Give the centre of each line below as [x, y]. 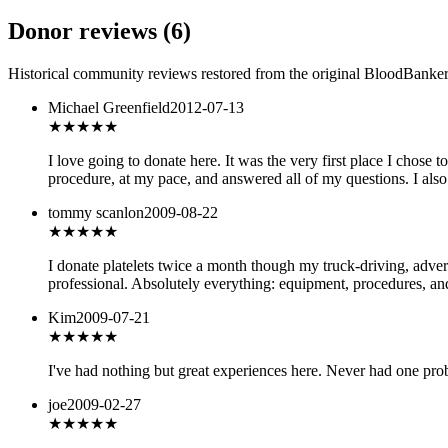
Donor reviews [85, 31]
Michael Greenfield [109, 108]
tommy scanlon [96, 213]
